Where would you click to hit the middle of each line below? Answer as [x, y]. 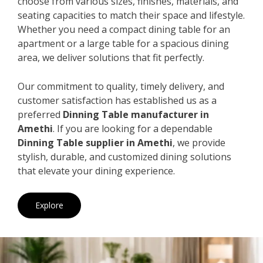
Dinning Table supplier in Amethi [95, 142]
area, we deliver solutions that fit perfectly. [111, 57]
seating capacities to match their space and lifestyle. [131, 15]
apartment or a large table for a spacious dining [123, 43]
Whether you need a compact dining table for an [124, 29]
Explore [49, 205]
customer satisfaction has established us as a [117, 100]
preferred [40, 114]
